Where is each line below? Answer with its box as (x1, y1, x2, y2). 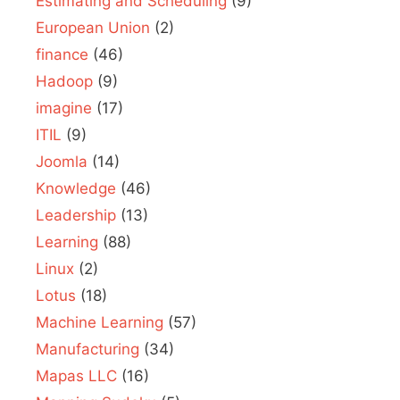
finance (36, 45, 88, 63)
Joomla (36, 152, 87, 171)
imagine (36, 98, 92, 117)
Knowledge (36, 179, 116, 197)
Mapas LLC (36, 366, 117, 385)
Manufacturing (36, 339, 139, 358)
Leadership (36, 205, 116, 224)
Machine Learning (36, 312, 163, 331)
